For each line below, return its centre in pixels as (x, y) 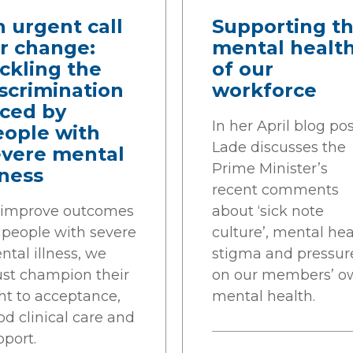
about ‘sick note (268, 211)
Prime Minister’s (270, 169)
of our (243, 69)
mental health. (264, 296)
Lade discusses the (279, 147)
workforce (264, 90)
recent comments (275, 190)
